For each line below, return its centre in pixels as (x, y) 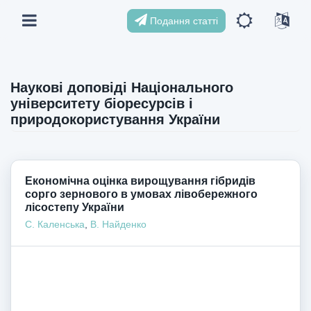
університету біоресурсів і (102, 103)
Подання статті (183, 20)
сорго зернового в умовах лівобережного (141, 194)
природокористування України (115, 119)
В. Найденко (118, 224)
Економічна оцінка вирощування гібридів (140, 180)
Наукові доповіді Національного (122, 87)
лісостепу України (75, 207)
